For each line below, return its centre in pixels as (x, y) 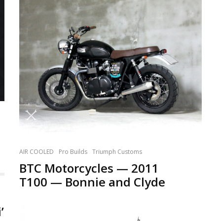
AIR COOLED (37, 151)
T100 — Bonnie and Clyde (92, 182)
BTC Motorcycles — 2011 (89, 168)
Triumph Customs (117, 151)
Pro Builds (73, 151)
